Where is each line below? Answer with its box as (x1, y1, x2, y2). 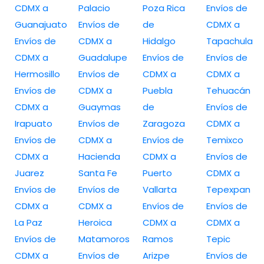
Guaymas (78, 100, 121, 113)
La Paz (15, 216, 42, 229)
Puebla (142, 84, 173, 97)
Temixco (206, 133, 243, 146)
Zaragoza (142, 117, 185, 130)
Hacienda (78, 150, 121, 163)
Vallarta (142, 183, 177, 196)
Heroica (78, 216, 113, 229)
